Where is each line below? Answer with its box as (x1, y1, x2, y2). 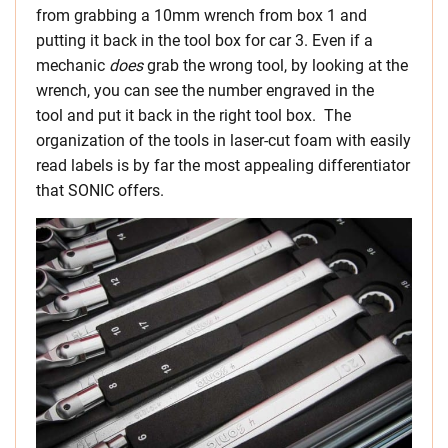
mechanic (36, 55, 109, 75)
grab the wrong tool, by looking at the (143, 55, 408, 75)
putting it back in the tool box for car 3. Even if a (36, 30, 373, 50)
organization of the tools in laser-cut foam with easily (36, 130, 411, 150)
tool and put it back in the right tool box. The (36, 105, 351, 125)
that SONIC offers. (36, 180, 164, 200)
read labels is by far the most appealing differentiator (36, 155, 410, 175)
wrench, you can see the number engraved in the (36, 80, 374, 100)
